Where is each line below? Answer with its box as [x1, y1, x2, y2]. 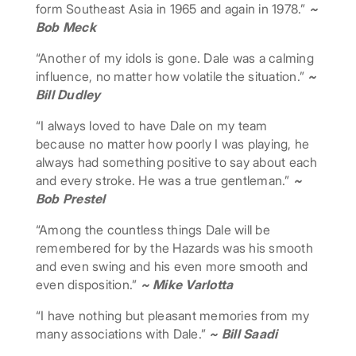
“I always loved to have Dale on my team [35, 118, 268, 134]
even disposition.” [35, 277, 141, 293]
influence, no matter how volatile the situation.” [35, 68, 308, 85]
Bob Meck [35, 19, 96, 36]
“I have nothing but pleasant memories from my [35, 308, 310, 324]
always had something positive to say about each [35, 154, 318, 171]
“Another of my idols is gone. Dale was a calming [35, 50, 314, 67]
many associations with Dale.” [35, 326, 207, 342]
